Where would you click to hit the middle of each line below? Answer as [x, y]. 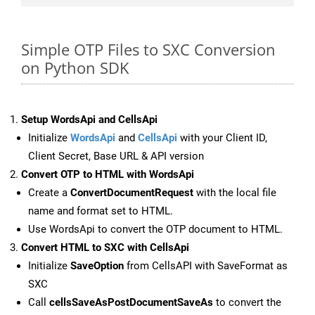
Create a [49, 193]
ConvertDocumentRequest [132, 193]
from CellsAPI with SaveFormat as [206, 266]
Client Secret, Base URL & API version [116, 156]
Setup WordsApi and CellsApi [89, 120]
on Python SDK [75, 68]
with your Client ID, [222, 138]
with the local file [235, 193]
